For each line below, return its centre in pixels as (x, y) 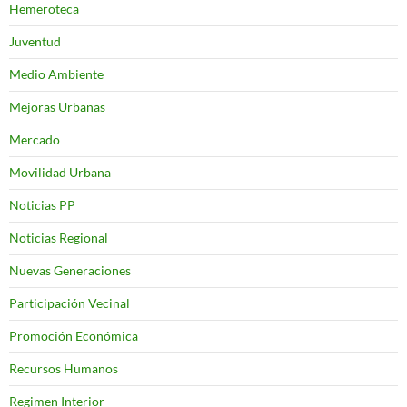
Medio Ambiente (56, 74)
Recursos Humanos (64, 368)
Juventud (35, 41)
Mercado (35, 139)
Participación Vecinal (69, 303)
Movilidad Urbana (60, 172)
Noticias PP (42, 204)
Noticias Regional (59, 237)
